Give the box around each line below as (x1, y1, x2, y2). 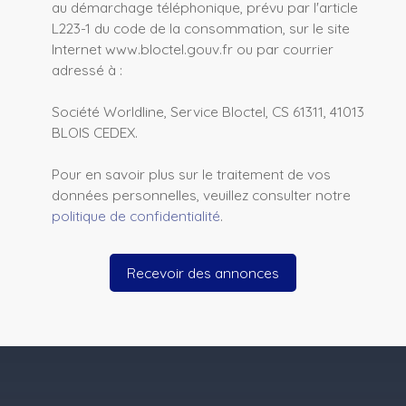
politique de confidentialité (52, 207, 220, 226)
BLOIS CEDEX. (52, 123, 138, 142)
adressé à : (52, 61, 122, 80)
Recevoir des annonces (127, 263, 279, 282)
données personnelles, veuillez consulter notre (52, 186, 351, 205)
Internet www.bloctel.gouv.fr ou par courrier (52, 40, 333, 59)
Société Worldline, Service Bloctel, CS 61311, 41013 (52, 102, 364, 121)
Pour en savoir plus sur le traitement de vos (52, 165, 331, 184)
